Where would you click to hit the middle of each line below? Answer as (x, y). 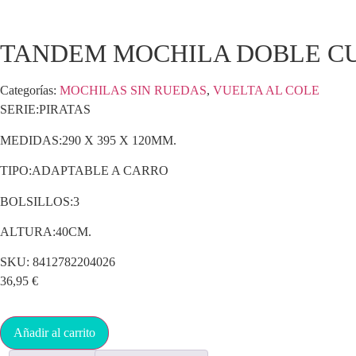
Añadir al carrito (54, 333)
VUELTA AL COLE (266, 91)
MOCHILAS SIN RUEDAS (133, 91)
